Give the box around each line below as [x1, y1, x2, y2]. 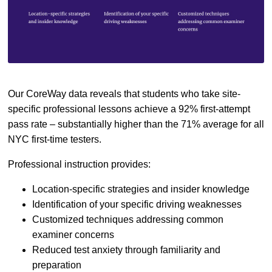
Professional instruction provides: [8, 158, 151, 169]
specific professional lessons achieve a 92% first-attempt [8, 103, 250, 114]
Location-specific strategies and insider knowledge [32, 183, 250, 194]
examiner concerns [32, 229, 114, 240]
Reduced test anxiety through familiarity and [32, 244, 220, 255]
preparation [32, 259, 81, 270]
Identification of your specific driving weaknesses [32, 199, 242, 209]
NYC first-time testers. [8, 134, 101, 144]
